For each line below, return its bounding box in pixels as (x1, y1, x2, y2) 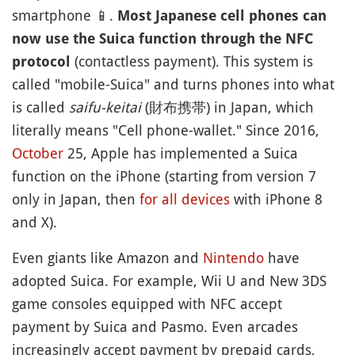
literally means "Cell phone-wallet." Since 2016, (12, 120, 319, 139)
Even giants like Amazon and (12, 247, 203, 267)
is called (12, 97, 69, 116)
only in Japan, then (12, 189, 139, 208)
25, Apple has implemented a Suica (63, 143, 298, 162)
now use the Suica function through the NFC (12, 29, 313, 47)
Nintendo (203, 247, 264, 267)
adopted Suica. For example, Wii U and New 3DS (12, 270, 326, 290)
